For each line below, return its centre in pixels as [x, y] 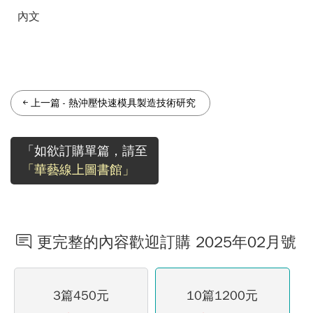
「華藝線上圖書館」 [78, 170]
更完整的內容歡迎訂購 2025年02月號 [167, 242]
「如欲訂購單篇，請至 [85, 151]
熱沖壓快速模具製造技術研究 [132, 103]
